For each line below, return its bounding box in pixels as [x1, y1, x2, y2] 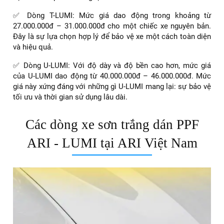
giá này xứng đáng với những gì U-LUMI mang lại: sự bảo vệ [13, 81, 211, 91]
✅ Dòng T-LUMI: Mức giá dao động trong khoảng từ [13, 10, 211, 20]
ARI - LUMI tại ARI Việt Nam [26, 135, 197, 150]
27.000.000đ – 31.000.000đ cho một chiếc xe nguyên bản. [13, 21, 211, 30]
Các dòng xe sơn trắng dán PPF [25, 116, 199, 132]
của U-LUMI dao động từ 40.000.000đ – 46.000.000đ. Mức [13, 71, 211, 80]
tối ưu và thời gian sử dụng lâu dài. [13, 92, 127, 101]
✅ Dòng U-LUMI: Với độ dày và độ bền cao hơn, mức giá [13, 60, 211, 70]
